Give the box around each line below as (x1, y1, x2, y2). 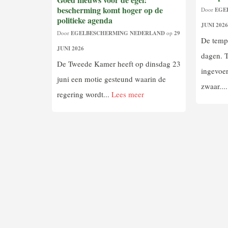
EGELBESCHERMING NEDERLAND (71, 28, 165, 37)
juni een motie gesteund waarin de (57, 73, 166, 84)
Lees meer (111, 89, 144, 99)
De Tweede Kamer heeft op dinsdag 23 (57, 58, 181, 69)
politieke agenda (57, 14, 112, 26)
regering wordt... (57, 89, 111, 99)
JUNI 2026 (57, 44, 84, 52)
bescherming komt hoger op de (57, 4, 163, 16)
